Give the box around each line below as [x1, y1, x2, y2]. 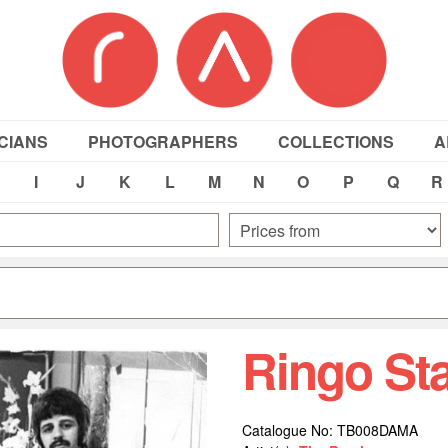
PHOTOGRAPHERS [87, 130, 238, 153]
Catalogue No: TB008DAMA [241, 420, 418, 440]
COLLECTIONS [277, 130, 394, 153]
